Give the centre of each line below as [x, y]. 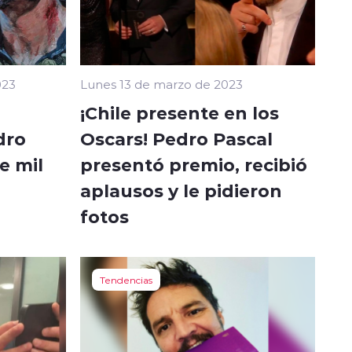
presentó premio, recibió [194, 164]
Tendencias [126, 279]
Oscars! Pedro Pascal [176, 138]
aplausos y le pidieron [181, 190]
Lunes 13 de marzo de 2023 [161, 84]
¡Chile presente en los [180, 112]
